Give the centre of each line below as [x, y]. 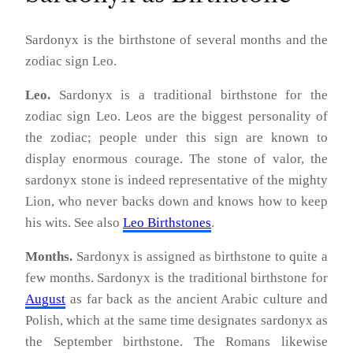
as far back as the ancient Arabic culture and [197, 299]
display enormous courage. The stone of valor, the [176, 158]
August [45, 299]
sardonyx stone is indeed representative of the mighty [176, 180]
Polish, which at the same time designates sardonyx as [176, 320]
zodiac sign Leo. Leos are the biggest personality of [176, 116]
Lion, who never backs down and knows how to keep [176, 201]
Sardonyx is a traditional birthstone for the [189, 95]
